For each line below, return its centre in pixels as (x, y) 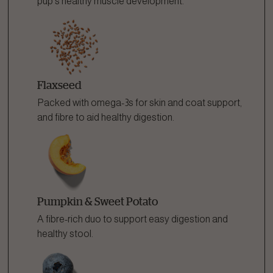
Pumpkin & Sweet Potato (97, 201)
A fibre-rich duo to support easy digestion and (133, 219)
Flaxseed (59, 85)
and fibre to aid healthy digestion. (106, 117)
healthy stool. (65, 234)
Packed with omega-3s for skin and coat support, (140, 103)
